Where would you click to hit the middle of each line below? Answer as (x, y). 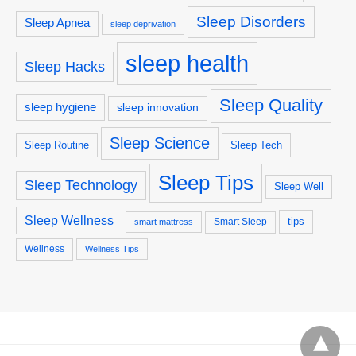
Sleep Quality (271, 105)
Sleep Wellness (69, 220)
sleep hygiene (60, 106)
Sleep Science (160, 142)
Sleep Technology (81, 185)
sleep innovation (158, 107)
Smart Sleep (240, 221)
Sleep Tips (206, 182)
